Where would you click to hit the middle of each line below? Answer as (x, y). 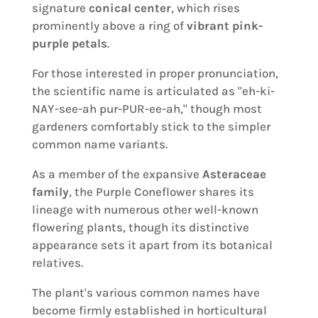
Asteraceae (234, 174)
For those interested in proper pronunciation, (155, 73)
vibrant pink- (224, 25)
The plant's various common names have (146, 292)
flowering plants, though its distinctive (140, 227)
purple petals (69, 43)
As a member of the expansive (117, 174)
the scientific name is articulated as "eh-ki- (153, 91)
